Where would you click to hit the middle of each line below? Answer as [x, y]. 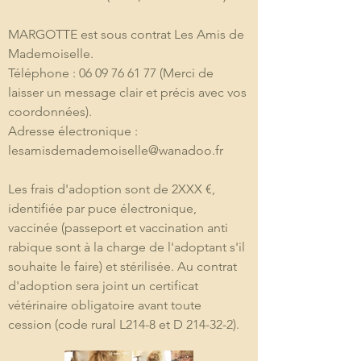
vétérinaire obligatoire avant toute [106, 305]
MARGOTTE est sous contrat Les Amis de [128, 34]
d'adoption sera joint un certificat [105, 286]
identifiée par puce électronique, [104, 208]
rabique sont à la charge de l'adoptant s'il [128, 247]
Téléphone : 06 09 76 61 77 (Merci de [112, 73]
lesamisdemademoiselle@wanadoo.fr [116, 150]
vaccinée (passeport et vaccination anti [120, 228]
